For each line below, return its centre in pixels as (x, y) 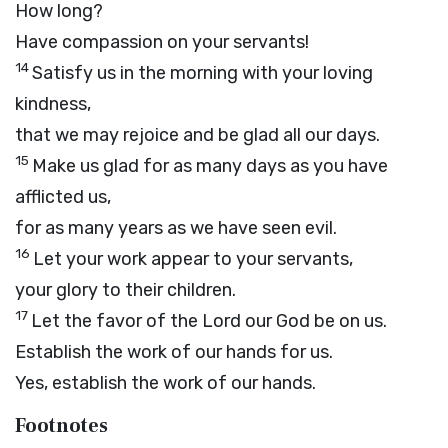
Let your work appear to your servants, (193, 259)
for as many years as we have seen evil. (176, 228)
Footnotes (61, 426)
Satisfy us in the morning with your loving (202, 73)
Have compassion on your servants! (162, 42)
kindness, (53, 104)
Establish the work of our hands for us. (174, 352)
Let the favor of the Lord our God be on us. (209, 321)
